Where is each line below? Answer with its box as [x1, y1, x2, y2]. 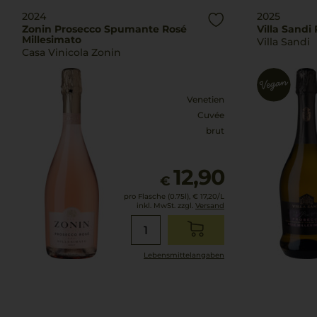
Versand [195, 201, 224, 210]
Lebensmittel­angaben [144, 250, 224, 260]
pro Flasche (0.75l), [124, 192, 190, 201]
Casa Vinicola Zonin [22, 46, 121, 59]
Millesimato [22, 33, 81, 46]
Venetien [187, 94, 224, 105]
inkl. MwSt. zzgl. [137, 201, 195, 210]
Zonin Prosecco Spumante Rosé [22, 23, 187, 35]
